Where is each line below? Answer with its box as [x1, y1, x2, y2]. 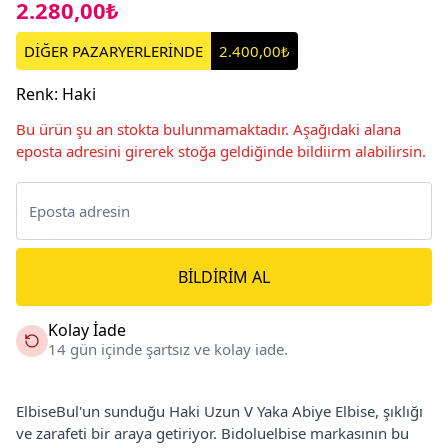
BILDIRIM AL [178, 265, 270, 288]
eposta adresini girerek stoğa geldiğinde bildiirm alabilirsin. [16, 140, 426, 161]
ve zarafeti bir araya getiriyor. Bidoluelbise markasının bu [16, 422, 409, 443]
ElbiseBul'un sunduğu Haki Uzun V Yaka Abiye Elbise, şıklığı [16, 400, 423, 421]
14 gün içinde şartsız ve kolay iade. [48, 338, 288, 359]
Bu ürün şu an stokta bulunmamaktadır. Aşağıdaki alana [16, 118, 401, 139]
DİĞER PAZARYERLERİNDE [24, 40, 203, 61]
